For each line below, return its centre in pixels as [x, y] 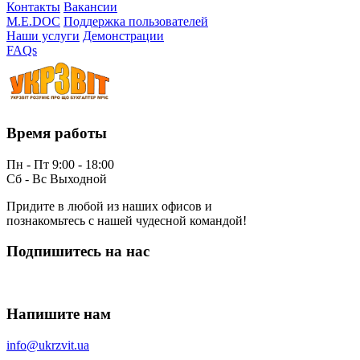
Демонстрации [123, 36]
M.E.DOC [33, 22]
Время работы [57, 133]
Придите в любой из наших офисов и [109, 206]
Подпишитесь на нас [78, 252]
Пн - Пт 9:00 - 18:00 [60, 164]
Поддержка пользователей [136, 22]
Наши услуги [43, 36]
